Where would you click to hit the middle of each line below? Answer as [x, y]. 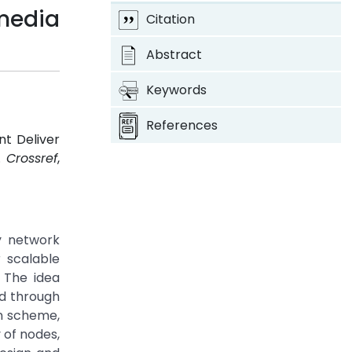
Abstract [174, 55]
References [181, 125]
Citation [170, 19]
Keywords [176, 90]
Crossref [32, 158]
